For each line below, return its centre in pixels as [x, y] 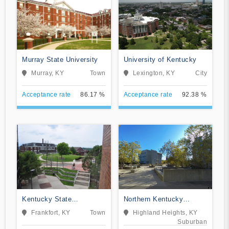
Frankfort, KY [51, 212]
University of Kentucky [160, 59]
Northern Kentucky [153, 199]
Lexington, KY [154, 73]
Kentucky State [47, 199]
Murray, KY [48, 73]
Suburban [192, 222]
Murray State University [60, 59]
